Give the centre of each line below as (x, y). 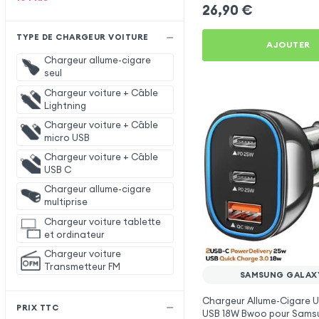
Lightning (65, 105)
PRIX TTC (38, 307)
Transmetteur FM (82, 266)
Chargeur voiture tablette (102, 221)
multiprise (66, 202)
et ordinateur (74, 234)
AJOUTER (288, 45)
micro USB (67, 137)
